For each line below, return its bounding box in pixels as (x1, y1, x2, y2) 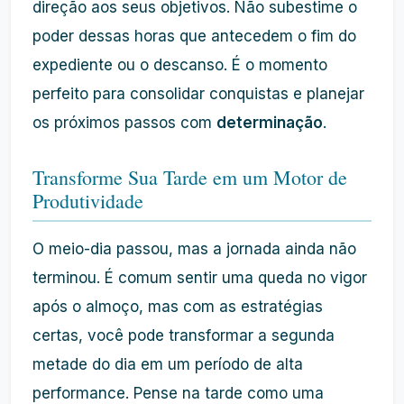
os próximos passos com (32, 114, 216, 132)
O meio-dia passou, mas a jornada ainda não (32, 240, 356, 258)
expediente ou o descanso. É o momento (32, 56, 327, 74)
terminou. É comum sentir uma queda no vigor (32, 269, 367, 287)
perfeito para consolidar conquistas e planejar (32, 85, 364, 103)
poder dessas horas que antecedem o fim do (32, 27, 356, 45)
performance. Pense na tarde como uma (32, 384, 324, 402)
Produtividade (32, 188, 143, 214)
